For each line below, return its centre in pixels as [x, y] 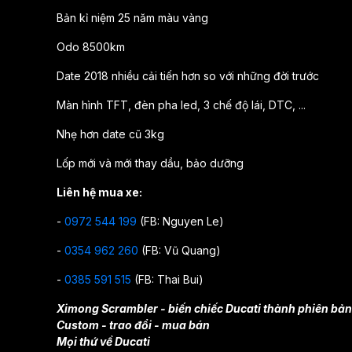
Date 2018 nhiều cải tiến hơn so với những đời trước [188, 75]
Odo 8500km [91, 46]
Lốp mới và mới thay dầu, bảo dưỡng [150, 163]
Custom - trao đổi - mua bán [133, 324]
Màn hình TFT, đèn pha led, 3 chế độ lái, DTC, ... [181, 104]
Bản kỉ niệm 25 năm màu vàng [134, 17]
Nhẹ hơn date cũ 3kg [110, 134]
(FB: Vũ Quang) [180, 250]
